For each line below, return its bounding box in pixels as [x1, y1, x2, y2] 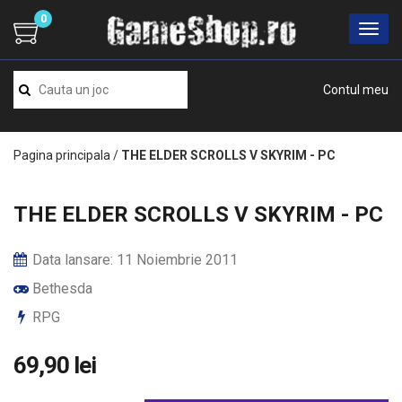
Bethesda [29, 280, 92, 297]
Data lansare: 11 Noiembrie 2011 [29, 251, 238, 268]
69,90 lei [13, 352, 96, 379]
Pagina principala [13, 148, 110, 162]
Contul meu [323, 83, 389, 97]
